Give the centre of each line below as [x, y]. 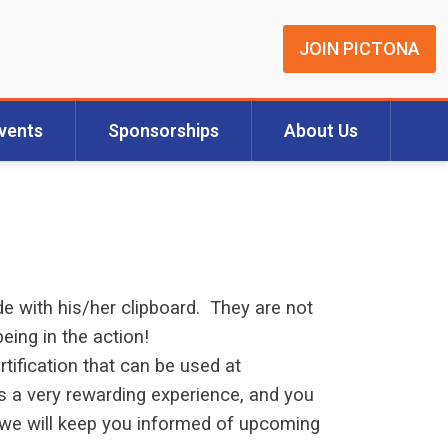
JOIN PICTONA [359, 49]
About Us [320, 131]
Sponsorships [163, 131]
